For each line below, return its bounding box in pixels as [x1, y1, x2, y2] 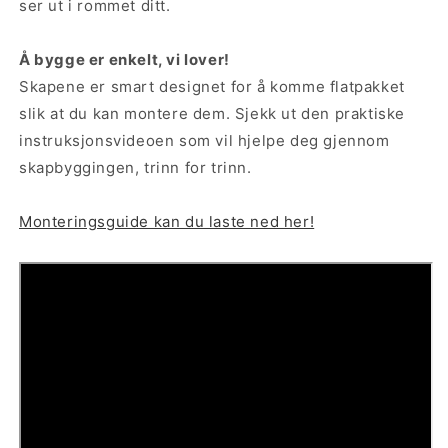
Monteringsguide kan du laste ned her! [19, 211, 315, 231]
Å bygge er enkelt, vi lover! [19, 49, 230, 69]
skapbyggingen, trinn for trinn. [19, 157, 252, 177]
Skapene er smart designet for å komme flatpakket [19, 76, 405, 96]
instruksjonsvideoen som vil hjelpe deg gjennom [19, 130, 390, 150]
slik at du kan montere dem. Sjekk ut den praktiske [19, 103, 406, 123]
